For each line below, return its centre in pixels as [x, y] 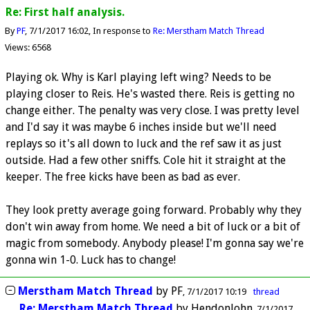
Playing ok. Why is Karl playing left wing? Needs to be [138, 77]
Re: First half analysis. [65, 12]
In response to [122, 31]
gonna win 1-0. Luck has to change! [91, 259]
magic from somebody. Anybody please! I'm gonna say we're [155, 243]
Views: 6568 [28, 48]
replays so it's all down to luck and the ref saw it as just [144, 143]
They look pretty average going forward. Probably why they [154, 210]
